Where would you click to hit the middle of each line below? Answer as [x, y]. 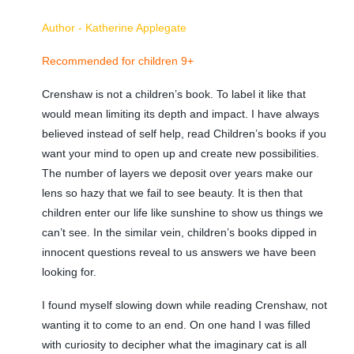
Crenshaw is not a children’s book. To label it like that [173, 94]
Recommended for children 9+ [117, 61]
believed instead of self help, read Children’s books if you [184, 133]
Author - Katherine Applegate [114, 28]
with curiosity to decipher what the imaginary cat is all [174, 344]
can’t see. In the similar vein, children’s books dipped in [179, 232]
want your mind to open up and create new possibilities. [180, 153]
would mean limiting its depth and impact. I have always [180, 113]
